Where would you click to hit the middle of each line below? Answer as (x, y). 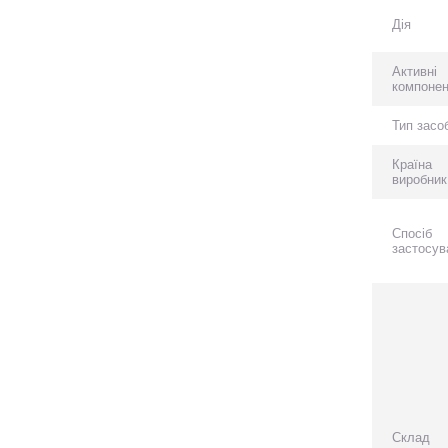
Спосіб (412, 233)
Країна (412, 164)
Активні (415, 71)
